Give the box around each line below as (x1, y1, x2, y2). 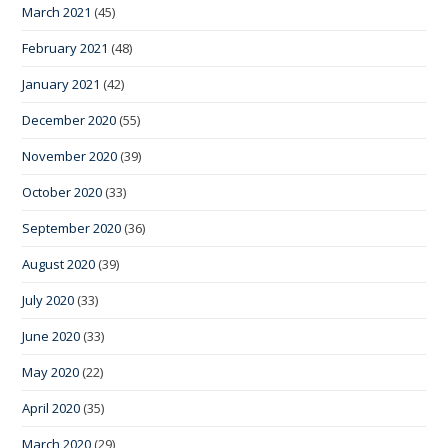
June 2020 (22, 326, 81, 345)
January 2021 (22, 74, 101, 93)
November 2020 (22, 146, 118, 165)
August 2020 (22, 254, 96, 273)
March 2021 (22, 2, 92, 21)
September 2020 (22, 218, 122, 237)
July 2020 (22, 290, 75, 309)
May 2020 (22, 362, 80, 381)
